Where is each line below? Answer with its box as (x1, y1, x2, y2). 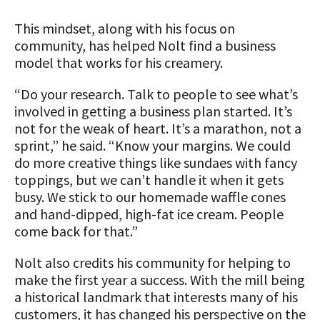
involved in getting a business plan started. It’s (14, 102, 292, 120)
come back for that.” (14, 222, 138, 240)
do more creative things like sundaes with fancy (14, 154, 297, 171)
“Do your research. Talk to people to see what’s (14, 85, 298, 103)
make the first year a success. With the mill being (14, 271, 305, 289)
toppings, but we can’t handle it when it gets (14, 171, 284, 189)
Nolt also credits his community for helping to (14, 254, 291, 271)
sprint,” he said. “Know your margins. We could (14, 136, 291, 154)
